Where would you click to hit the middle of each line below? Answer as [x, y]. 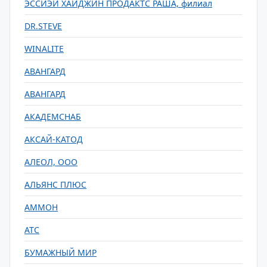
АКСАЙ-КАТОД [54, 139]
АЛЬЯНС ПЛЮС [55, 184]
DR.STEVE [43, 26]
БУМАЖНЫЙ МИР [60, 252]
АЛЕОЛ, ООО [51, 162]
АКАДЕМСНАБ [53, 117]
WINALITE [44, 49]
